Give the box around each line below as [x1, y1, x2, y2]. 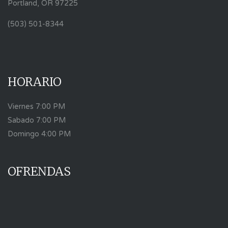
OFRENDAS [8, 164, 71, 179]
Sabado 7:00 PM [8, 116, 66, 125]
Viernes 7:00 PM [8, 102, 65, 111]
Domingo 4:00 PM [8, 130, 71, 139]
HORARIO [8, 74, 62, 90]
